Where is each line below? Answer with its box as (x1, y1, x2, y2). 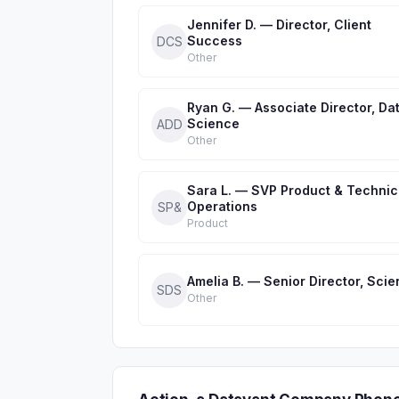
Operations (187, 199, 257, 214)
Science (187, 116, 240, 131)
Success (187, 33, 242, 48)
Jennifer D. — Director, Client (187, 17, 371, 32)
